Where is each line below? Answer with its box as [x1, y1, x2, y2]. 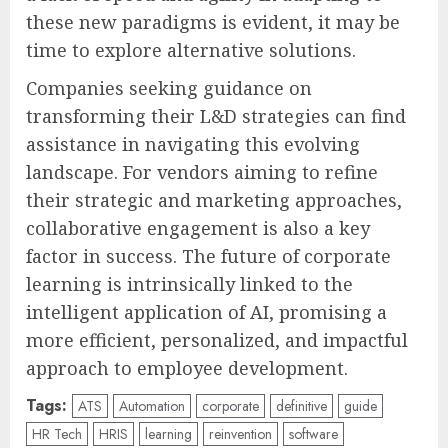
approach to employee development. [26, 355, 348, 380]
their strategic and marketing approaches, [26, 187, 402, 212]
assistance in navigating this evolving [26, 131, 360, 156]
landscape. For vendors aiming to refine [26, 159, 378, 184]
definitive [276, 395, 327, 416]
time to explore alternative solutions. [26, 37, 356, 62]
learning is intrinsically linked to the [26, 271, 353, 296]
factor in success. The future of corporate [26, 243, 391, 268]
